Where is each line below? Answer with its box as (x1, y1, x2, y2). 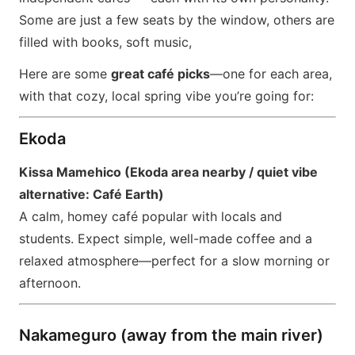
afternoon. (19, 275, 81, 291)
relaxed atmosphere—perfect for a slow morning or (19, 253, 330, 269)
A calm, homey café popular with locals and (19, 208, 282, 224)
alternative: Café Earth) (19, 186, 164, 202)
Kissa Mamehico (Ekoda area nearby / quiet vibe (19, 164, 318, 180)
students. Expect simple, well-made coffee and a (19, 231, 312, 246)
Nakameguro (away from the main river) (19, 326, 323, 345)
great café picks (111, 66, 210, 82)
